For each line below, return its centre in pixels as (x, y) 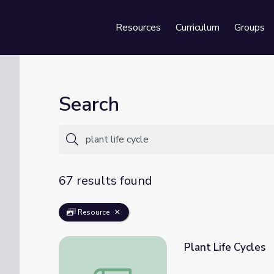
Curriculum (198, 28)
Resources (138, 28)
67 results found (106, 181)
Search (89, 104)
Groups (250, 28)
